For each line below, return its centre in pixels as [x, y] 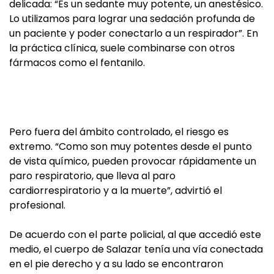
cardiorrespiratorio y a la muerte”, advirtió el [116, 191]
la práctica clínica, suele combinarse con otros [122, 48]
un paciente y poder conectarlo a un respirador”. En [134, 34]
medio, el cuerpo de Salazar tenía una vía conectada [136, 250]
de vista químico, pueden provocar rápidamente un [133, 161]
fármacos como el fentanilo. [77, 63]
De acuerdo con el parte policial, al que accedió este [135, 235]
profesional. [37, 206]
